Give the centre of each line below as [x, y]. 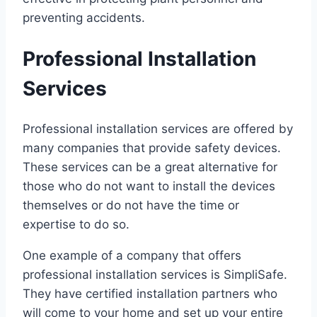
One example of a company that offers [132, 256]
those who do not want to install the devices [149, 186]
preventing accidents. [84, 17]
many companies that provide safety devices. [152, 148]
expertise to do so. [76, 225]
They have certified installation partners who [150, 294]
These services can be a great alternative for [150, 167]
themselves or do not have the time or [131, 206]
